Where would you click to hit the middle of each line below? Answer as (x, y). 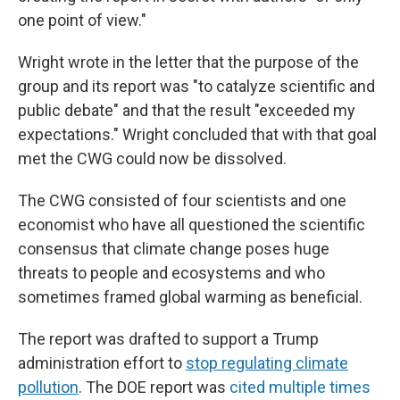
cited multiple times (300, 387)
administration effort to (102, 363)
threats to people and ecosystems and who (171, 273)
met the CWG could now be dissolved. (152, 158)
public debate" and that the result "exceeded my (187, 110)
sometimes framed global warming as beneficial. (190, 297)
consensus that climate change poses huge (174, 249)
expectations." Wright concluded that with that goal (197, 134)
